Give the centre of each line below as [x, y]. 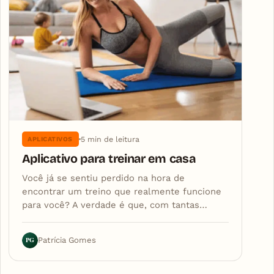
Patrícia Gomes [67, 240]
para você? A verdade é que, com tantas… [114, 205]
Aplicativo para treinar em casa [109, 159]
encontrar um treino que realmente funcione [121, 191]
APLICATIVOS [50, 139]
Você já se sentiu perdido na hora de [103, 178]
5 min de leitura [110, 139]
